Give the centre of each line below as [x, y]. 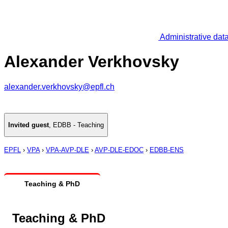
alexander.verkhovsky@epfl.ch [59, 87]
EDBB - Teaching [78, 125]
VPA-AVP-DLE [67, 150]
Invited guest [28, 125]
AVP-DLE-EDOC [119, 150]
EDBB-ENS [167, 150]
